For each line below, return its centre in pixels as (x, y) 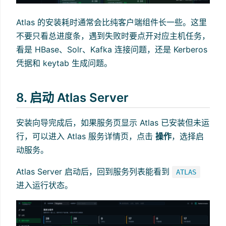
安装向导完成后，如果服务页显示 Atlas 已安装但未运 (113, 123)
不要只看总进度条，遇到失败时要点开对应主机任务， (113, 36)
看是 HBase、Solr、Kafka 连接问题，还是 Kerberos (112, 49)
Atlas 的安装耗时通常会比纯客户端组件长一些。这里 (111, 22)
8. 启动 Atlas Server (72, 97)
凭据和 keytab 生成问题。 (64, 63)
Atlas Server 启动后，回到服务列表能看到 (94, 172)
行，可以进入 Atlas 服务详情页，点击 (86, 136)
